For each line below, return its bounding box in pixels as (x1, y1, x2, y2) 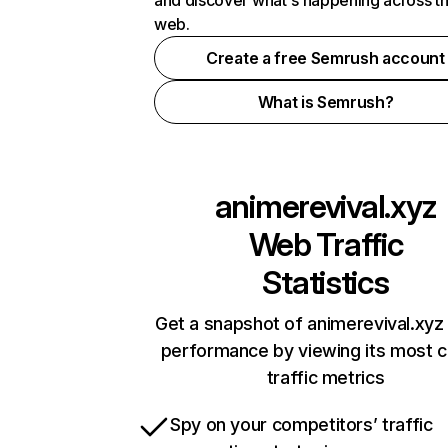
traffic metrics (266, 367, 385, 388)
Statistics (262, 263, 389, 302)
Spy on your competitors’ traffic (170, 414, 433, 435)
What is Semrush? (257, 92, 394, 112)
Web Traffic (248, 225, 403, 264)
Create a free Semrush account (206, 48, 445, 68)
